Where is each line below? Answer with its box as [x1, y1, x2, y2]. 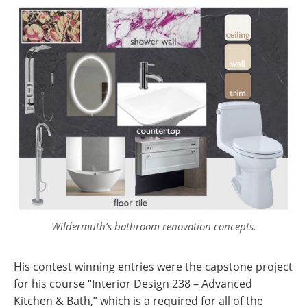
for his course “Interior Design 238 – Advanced [14, 276, 252, 292]
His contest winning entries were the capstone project [14, 259, 293, 275]
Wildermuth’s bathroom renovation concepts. [51, 219, 256, 234]
